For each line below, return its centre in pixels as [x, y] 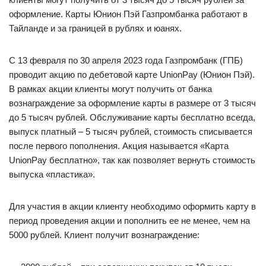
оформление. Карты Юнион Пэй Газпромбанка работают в [128, 14]
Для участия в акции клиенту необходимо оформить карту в [132, 206]
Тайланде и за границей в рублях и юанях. [95, 28]
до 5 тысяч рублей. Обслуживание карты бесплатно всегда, [132, 117]
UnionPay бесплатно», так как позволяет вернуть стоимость [132, 160]
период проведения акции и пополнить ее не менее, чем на [129, 221]
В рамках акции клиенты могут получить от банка [110, 89]
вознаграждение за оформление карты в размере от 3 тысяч [132, 103]
